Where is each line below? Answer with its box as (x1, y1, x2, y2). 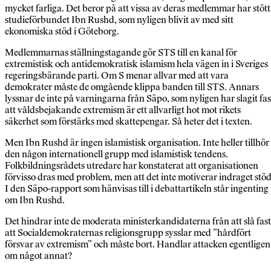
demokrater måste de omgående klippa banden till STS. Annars (5, 81, 259, 93)
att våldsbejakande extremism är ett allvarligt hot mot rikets (5, 104, 241, 116)
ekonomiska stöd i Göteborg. (5, 25, 119, 38)
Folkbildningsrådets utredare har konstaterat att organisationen (5, 160, 258, 172)
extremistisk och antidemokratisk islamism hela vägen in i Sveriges (5, 58, 268, 70)
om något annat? (5, 250, 72, 262)
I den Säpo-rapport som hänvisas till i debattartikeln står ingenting (5, 183, 269, 195)
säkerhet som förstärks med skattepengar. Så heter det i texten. (5, 116, 252, 128)
